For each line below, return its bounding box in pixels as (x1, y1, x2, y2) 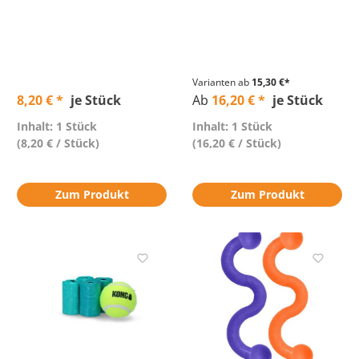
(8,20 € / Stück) (17, 135, 99, 151)
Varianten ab (192, 75, 249, 89)
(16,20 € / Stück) (192, 135, 281, 151)
